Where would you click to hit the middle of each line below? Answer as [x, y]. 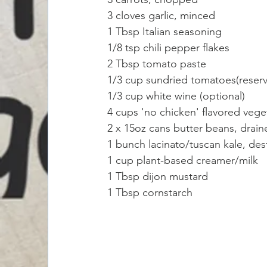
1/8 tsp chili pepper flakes [170, 47]
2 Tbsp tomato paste [157, 63]
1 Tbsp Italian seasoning [166, 31]
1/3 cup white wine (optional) [178, 96]
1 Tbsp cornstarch [151, 192]
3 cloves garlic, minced [161, 15]
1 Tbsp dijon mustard [159, 176]
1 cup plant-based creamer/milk [183, 160]
